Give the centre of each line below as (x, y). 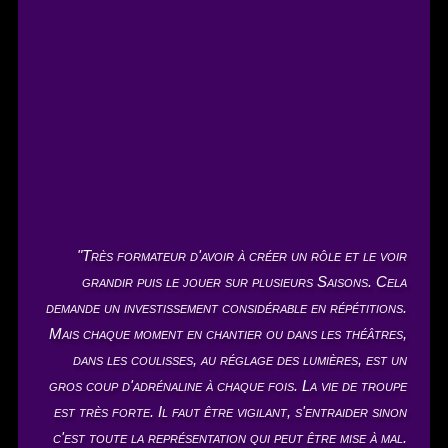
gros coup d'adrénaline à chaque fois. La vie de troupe (228, 385)
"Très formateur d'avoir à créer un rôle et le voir (242, 255)
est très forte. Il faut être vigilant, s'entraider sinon (230, 411)
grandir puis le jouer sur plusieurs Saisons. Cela (244, 281)
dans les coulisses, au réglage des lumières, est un (240, 359)
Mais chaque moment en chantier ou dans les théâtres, (228, 333)
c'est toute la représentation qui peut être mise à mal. (230, 437)
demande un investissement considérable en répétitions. (226, 307)
